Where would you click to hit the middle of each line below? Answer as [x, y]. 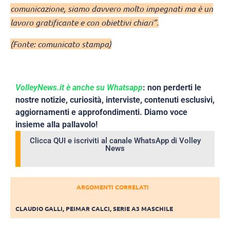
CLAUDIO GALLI [39, 208]
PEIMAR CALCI [88, 208]
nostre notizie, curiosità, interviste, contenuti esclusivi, [115, 100]
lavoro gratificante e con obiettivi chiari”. [84, 23]
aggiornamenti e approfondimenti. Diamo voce [101, 112]
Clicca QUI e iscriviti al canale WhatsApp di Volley [115, 140]
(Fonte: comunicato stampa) [61, 44]
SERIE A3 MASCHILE [143, 208]
